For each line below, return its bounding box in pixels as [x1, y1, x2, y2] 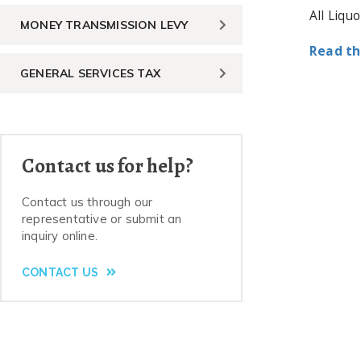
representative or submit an [22, 210, 182, 226]
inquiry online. [22, 227, 98, 243]
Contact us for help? [22, 151, 193, 180]
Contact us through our [22, 193, 153, 210]
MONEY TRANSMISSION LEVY [20, 17, 189, 32]
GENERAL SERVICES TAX [20, 65, 160, 81]
